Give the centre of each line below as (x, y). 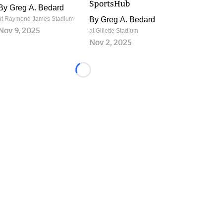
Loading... (100, 75)
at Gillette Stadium (114, 31)
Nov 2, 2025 (111, 42)
